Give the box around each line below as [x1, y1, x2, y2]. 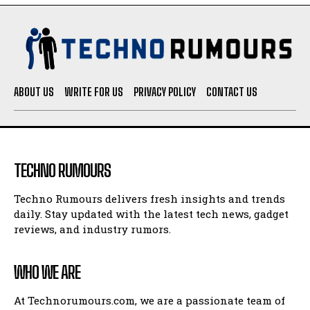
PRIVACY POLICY [134, 84, 196, 98]
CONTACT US [206, 84, 257, 98]
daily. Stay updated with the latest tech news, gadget [14, 206, 289, 221]
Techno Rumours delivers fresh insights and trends [14, 191, 285, 206]
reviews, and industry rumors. [14, 221, 171, 236]
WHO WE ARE [14, 262, 80, 282]
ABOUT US [14, 84, 54, 98]
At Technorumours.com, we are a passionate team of [14, 293, 285, 307]
